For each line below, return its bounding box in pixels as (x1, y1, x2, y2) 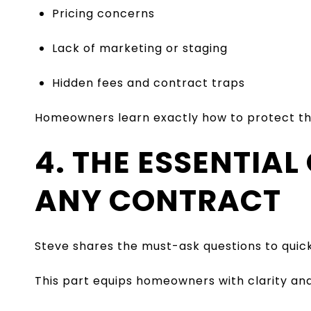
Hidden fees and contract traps (51, 74, 245, 91)
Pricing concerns (51, 5, 155, 22)
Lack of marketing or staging (51, 40, 228, 56)
